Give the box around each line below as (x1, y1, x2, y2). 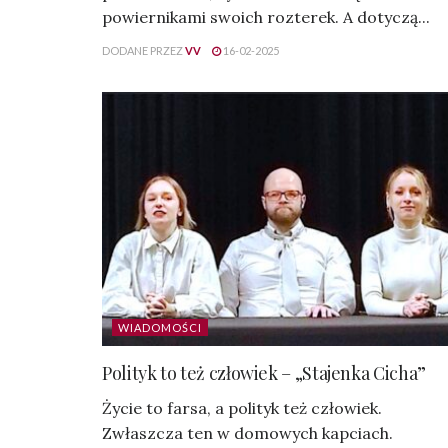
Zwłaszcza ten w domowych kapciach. (102, 423, 393, 444)
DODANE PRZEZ (102, 44, 183, 58)
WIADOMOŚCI (118, 321, 202, 335)
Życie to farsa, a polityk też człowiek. (102, 398, 382, 419)
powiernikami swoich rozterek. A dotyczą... (102, 7, 430, 28)
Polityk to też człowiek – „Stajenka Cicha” (102, 361, 426, 386)
